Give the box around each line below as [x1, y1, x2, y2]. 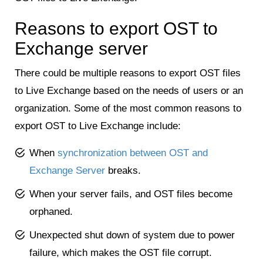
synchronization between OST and [58, 147, 208, 159]
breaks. [105, 164, 141, 176]
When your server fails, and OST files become [29, 188, 232, 200]
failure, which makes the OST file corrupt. [29, 247, 212, 258]
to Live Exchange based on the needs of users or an [15, 85, 243, 96]
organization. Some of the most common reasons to [15, 102, 241, 114]
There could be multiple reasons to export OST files [15, 67, 241, 79]
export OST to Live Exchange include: [15, 120, 181, 131]
